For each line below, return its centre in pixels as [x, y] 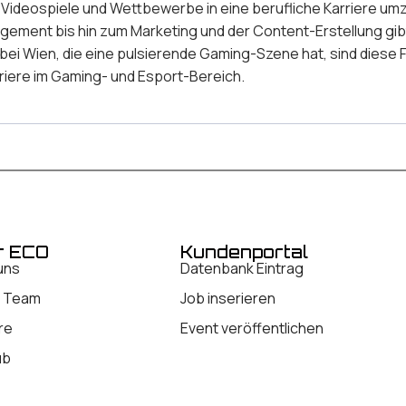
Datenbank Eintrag [242, 269]
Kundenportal [245, 252]
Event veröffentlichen [252, 329]
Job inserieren [228, 299]
